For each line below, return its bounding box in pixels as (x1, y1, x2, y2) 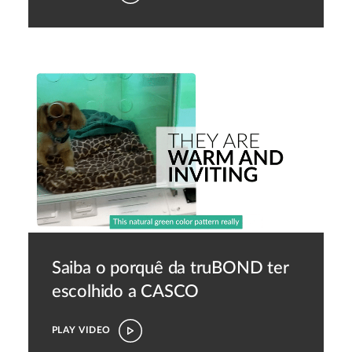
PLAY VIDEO (51, 325, 111, 335)
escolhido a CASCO (51, 283, 200, 301)
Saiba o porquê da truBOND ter (51, 259, 289, 277)
